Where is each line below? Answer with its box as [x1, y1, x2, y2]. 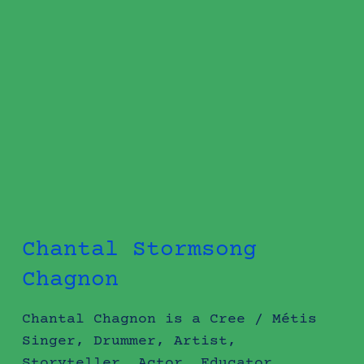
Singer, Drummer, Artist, [21, 332, 236, 349]
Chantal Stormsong [21, 236, 257, 263]
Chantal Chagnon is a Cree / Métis [21, 310, 317, 327]
